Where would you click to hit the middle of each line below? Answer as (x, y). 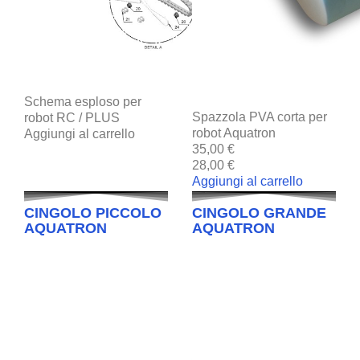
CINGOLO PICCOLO (93, 213)
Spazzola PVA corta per (260, 117)
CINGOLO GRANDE (259, 213)
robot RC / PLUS (72, 117)
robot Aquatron (234, 133)
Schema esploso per (83, 101)
